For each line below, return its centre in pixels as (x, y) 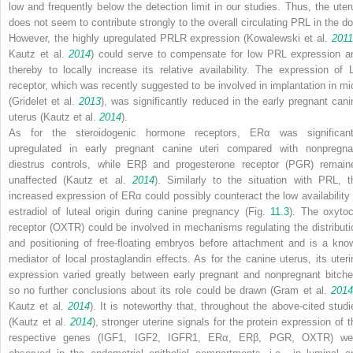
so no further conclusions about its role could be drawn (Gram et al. (170, 291)
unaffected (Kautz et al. (71, 180)
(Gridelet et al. (44, 102)
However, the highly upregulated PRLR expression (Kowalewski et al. (170, 39)
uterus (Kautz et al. (54, 117)
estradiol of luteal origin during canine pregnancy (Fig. (140, 212)
